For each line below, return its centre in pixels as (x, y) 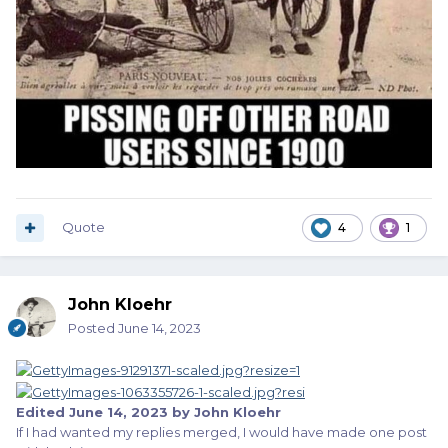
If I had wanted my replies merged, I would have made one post (221, 431)
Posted (93, 328)
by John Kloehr (224, 411)
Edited (42, 411)
